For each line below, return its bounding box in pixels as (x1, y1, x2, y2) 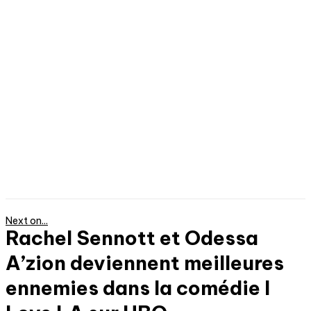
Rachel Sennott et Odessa (6, 225, 258, 250)
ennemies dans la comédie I (6, 275, 270, 300)
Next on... (6, 214, 48, 227)
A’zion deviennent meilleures (6, 250, 284, 275)
